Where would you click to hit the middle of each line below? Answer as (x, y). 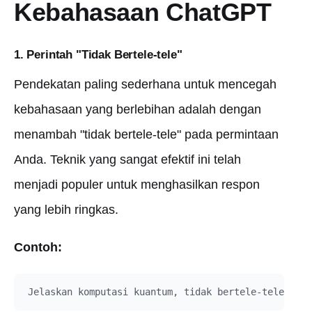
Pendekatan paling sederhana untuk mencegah (145, 84)
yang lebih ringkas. (66, 210)
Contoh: (38, 247)
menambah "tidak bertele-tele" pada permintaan (146, 134)
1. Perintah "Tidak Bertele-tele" (98, 55)
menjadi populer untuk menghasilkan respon (137, 185)
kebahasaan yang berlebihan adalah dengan (138, 109)
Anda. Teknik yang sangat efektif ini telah (127, 159)
